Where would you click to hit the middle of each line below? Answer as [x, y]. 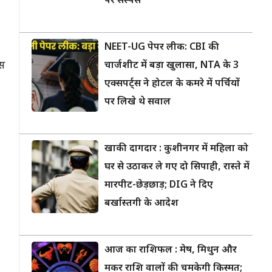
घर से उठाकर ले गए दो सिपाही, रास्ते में [177, 167]
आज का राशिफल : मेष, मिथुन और [171, 250]
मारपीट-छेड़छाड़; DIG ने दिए [159, 185]
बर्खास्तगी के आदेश [141, 204]
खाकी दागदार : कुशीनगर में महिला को [176, 149]
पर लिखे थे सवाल [138, 102]
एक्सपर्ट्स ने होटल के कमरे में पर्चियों [172, 84]
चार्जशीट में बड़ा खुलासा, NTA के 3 [172, 66]
